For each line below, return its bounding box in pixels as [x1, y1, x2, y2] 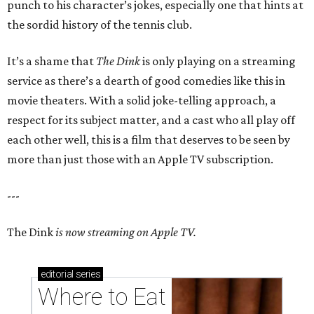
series [73, 268, 101, 280]
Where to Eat [38, 282, 166, 310]
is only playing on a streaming [142, 53, 296, 68]
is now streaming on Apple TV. [55, 224, 196, 239]
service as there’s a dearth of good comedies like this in [7, 73, 285, 88]
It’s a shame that [7, 53, 96, 68]
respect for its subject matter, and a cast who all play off [7, 112, 295, 127]
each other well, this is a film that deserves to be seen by [7, 132, 290, 146]
